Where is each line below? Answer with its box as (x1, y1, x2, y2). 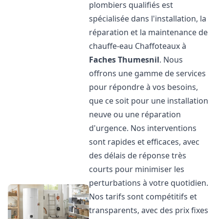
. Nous (159, 54, 183, 65)
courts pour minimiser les (89, 164, 185, 175)
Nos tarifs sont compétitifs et (89, 191, 197, 202)
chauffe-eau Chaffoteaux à (89, 41, 187, 51)
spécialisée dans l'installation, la (89, 13, 207, 24)
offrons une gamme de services (89, 68, 206, 79)
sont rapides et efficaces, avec (89, 136, 200, 147)
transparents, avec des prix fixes (89, 205, 209, 216)
